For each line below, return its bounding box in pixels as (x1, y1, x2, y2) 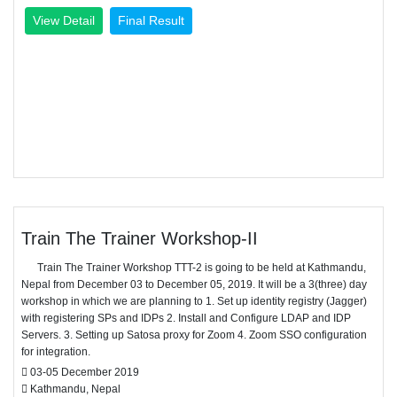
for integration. (21, 346, 90, 358)
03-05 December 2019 (27, 366, 139, 378)
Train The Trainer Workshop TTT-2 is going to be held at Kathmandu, (21, 261, 366, 274)
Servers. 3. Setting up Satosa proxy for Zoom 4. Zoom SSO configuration (21, 329, 367, 341)
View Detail (33, 13, 95, 27)
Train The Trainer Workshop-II (21, 229, 258, 248)
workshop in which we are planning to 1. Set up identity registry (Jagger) (21, 295, 367, 307)
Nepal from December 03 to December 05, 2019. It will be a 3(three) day (21, 278, 367, 291)
